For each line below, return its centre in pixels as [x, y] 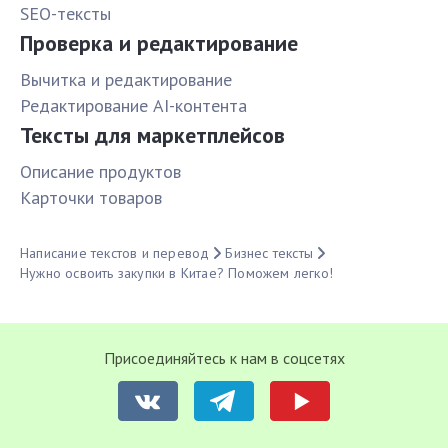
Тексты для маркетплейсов [152, 135]
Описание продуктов [100, 172]
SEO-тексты [65, 14]
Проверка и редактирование [159, 43]
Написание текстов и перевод [115, 253]
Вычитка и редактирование [126, 80]
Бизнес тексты [269, 253]
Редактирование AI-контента [133, 106]
